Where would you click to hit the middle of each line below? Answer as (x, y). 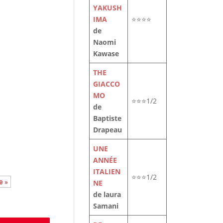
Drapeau (108, 130)
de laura (107, 194)
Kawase (106, 54)
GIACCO (107, 84)
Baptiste (108, 118)
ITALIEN (107, 171)
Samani (106, 206)
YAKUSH (108, 8)
